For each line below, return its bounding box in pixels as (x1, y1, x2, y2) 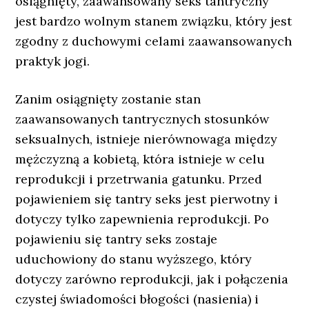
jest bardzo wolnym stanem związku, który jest (15, 13, 292, 29)
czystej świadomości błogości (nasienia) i (15, 291, 259, 307)
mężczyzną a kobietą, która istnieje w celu (15, 151, 266, 167)
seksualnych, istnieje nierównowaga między (15, 131, 278, 147)
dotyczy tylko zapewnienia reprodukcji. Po (15, 211, 270, 227)
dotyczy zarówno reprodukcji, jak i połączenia (15, 271, 289, 287)
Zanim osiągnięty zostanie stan (15, 91, 201, 107)
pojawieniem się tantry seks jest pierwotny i (15, 191, 279, 207)
